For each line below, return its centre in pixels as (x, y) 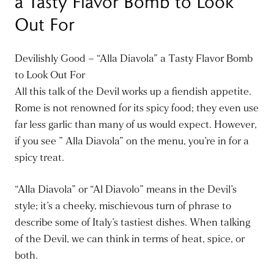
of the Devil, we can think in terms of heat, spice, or (130, 239)
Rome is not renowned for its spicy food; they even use (137, 108)
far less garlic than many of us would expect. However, (136, 125)
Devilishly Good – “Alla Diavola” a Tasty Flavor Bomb (134, 59)
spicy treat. (39, 158)
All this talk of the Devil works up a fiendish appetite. (133, 92)
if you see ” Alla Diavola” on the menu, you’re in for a (132, 141)
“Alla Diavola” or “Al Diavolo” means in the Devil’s (126, 190)
